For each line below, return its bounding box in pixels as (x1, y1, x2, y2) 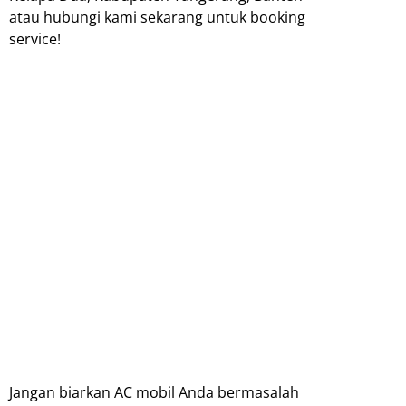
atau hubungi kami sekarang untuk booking (9, 6, 305, 27)
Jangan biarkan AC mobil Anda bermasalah (9, 382, 299, 402)
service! (9, 28, 64, 49)
